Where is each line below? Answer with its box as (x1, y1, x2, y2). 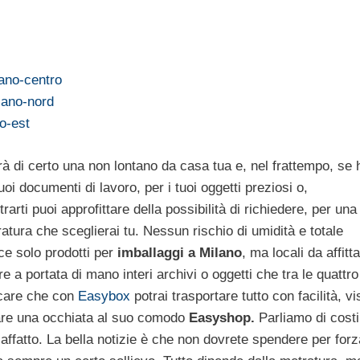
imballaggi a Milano (117, 244, 242, 260)
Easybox (78, 288, 134, 304)
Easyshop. (189, 309, 259, 325)
